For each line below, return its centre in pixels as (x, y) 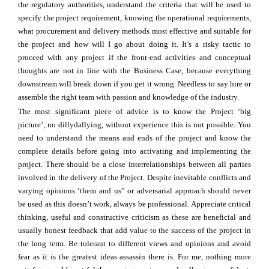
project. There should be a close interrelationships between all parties (134, 165)
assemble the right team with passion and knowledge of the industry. (128, 97)
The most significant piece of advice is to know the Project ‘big (134, 112)
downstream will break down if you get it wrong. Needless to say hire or (134, 84)
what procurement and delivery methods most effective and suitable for (134, 31)
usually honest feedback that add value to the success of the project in (134, 231)
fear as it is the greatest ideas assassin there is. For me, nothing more (134, 257)
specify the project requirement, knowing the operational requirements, (134, 18)
